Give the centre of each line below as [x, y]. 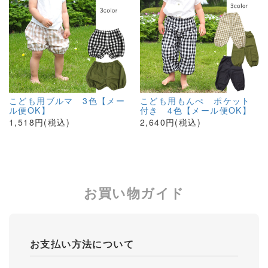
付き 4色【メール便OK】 [196, 110]
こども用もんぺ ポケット [195, 100]
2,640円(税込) [171, 122]
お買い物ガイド [134, 193]
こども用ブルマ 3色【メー [67, 100]
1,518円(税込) [40, 122]
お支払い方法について [82, 244]
